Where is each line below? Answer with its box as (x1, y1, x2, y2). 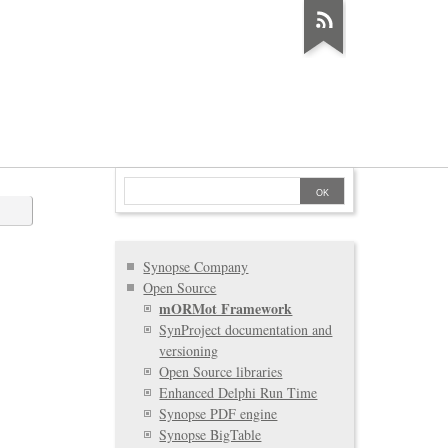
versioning (159, 340, 219, 360)
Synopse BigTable (159, 424, 262, 444)
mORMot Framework (159, 297, 293, 319)
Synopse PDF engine (159, 403, 278, 423)
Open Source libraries (159, 361, 283, 381)
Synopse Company (143, 256, 249, 276)
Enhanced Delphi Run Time (159, 382, 318, 402)
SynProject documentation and (159, 319, 333, 339)
